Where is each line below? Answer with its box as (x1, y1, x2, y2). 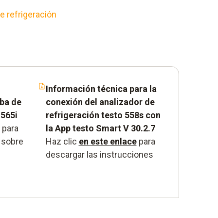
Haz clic (45, 136, 79, 146)
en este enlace (78, 136, 137, 146)
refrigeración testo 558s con (45, 109, 161, 120)
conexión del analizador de (45, 96, 155, 107)
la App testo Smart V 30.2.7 (45, 123, 155, 133)
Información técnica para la (45, 83, 157, 94)
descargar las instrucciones (45, 149, 153, 160)
